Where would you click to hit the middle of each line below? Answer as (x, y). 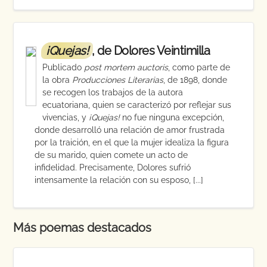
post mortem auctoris (126, 67)
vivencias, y (66, 117)
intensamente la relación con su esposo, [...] (119, 180)
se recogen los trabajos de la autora (113, 92)
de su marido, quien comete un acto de (111, 155)
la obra (58, 80)
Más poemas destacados (83, 228)
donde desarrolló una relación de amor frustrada (130, 130)
